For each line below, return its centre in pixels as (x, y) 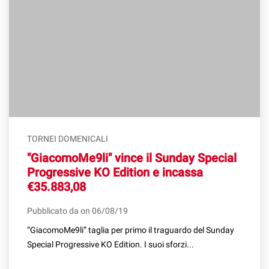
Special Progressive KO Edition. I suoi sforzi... (110, 245)
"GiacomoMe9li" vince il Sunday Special (132, 158)
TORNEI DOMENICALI (68, 139)
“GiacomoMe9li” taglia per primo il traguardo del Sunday (131, 230)
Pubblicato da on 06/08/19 (77, 211)
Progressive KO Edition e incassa (115, 173)
